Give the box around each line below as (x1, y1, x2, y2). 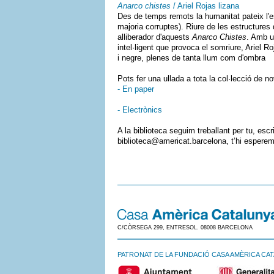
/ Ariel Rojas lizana (171, 1, 239, 10)
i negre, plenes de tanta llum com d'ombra (117, 53, 265, 62)
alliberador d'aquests (117, 32, 192, 42)
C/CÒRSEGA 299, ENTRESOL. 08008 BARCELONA (117, 224, 253, 231)
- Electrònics (117, 105, 162, 114)
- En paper (117, 84, 154, 94)
